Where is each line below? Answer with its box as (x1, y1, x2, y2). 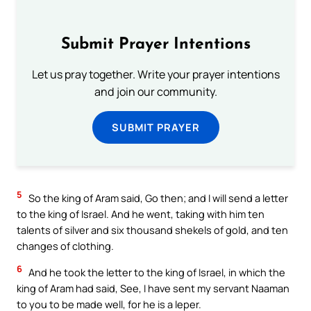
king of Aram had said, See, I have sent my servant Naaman (17, 281, 289, 296)
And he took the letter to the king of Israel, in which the (26, 265, 285, 280)
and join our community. (94, 84, 217, 100)
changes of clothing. (17, 239, 114, 253)
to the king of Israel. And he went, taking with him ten (17, 207, 264, 221)
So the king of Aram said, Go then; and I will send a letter (26, 191, 288, 205)
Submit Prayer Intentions (60, 37, 251, 53)
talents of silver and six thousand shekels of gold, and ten (17, 223, 288, 237)
